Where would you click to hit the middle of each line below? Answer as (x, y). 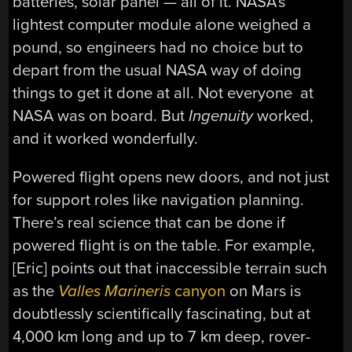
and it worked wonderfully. (106, 138)
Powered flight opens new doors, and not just (171, 178)
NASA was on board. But (101, 115)
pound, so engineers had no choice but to (158, 47)
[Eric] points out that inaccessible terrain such (170, 269)
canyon (200, 291)
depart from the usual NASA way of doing (158, 70)
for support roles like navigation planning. (159, 200)
